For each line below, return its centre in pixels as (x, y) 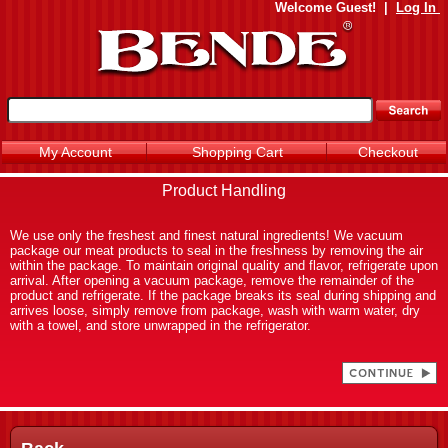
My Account (75, 152)
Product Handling (224, 190)
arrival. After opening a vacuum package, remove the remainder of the (212, 280)
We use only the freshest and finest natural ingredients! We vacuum (206, 235)
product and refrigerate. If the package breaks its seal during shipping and (223, 295)
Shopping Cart (237, 152)
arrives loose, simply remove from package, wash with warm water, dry (215, 310)
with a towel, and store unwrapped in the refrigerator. (160, 325)
